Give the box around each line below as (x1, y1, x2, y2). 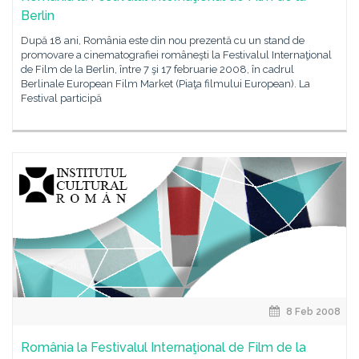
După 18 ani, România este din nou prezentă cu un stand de (21, 34, 305, 46)
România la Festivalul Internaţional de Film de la (21, 340, 306, 355)
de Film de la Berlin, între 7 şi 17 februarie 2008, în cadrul (21, 63, 294, 75)
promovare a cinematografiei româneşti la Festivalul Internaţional (21, 49, 332, 61)
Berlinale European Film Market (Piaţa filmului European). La (21, 78, 310, 90)
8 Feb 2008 (284, 306, 341, 317)
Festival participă (21, 92, 102, 104)
